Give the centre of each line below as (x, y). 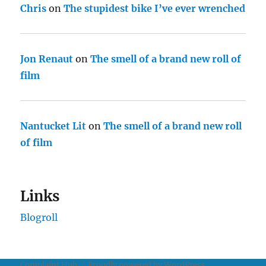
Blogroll (39, 218)
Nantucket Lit (53, 126)
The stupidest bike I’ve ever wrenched (155, 9)
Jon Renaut (47, 59)
